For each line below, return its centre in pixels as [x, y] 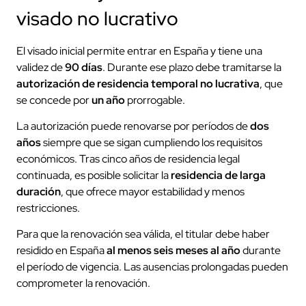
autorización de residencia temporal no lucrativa [138, 83]
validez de [41, 67]
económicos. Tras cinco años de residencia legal [128, 159]
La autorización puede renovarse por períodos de [133, 126]
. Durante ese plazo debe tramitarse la [192, 67]
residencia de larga [218, 176]
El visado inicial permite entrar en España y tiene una [139, 51]
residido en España [61, 251]
